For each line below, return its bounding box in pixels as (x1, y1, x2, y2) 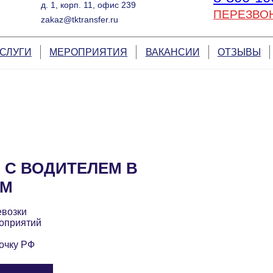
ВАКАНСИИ (145, 47, 200, 58)
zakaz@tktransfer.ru (40, 14, 118, 24)
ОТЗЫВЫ (217, 47, 261, 58)
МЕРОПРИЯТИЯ (49, 47, 128, 58)
